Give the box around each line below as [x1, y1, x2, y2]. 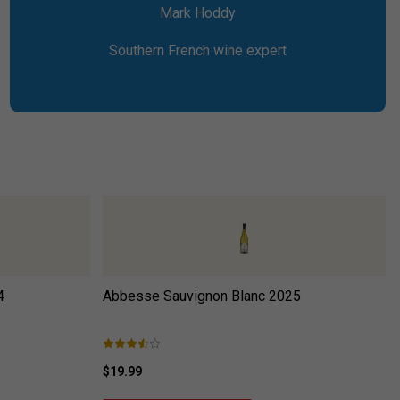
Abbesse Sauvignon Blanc [102, 287, 265, 304]
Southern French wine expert [109, 41, 287, 59]
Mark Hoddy [160, 4, 237, 21]
